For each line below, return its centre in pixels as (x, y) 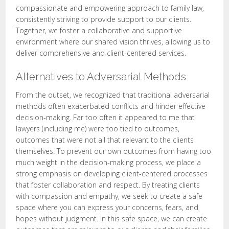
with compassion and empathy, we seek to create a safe (109, 196)
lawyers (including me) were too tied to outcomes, (98, 129)
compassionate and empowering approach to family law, (110, 8)
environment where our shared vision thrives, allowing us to (113, 42)
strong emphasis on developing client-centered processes (112, 174)
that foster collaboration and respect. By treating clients (108, 185)
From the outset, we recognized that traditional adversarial (113, 95)
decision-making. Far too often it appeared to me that (106, 117)
